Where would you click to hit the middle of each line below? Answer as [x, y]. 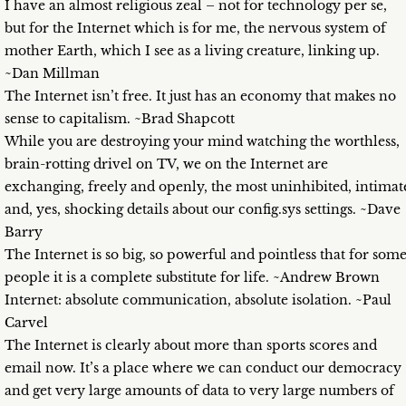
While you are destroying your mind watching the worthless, [202, 142]
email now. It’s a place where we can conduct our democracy [203, 368]
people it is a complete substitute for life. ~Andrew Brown [192, 278]
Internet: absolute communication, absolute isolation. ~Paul [198, 300]
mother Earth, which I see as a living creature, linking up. [192, 51]
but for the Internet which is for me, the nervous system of [195, 29]
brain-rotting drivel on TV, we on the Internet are [166, 164]
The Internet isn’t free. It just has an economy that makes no [200, 97]
